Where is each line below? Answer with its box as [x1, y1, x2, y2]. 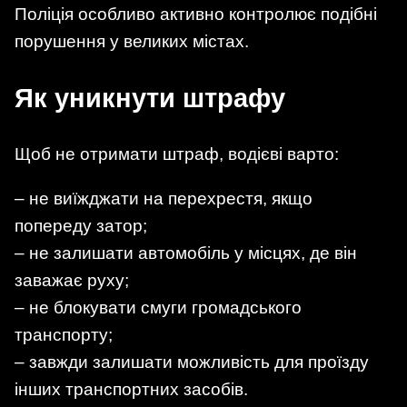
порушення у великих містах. [15, 32, 249, 52]
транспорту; [15, 325, 113, 345]
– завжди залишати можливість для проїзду [15, 352, 369, 372]
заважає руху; [15, 271, 129, 291]
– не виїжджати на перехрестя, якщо [15, 189, 313, 209]
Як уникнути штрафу [15, 84, 285, 114]
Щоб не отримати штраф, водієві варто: [15, 144, 339, 164]
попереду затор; [15, 216, 147, 236]
